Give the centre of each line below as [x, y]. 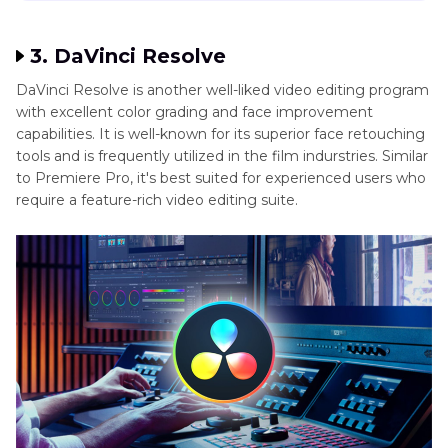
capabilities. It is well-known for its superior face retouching [220, 133]
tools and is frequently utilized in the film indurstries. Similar [222, 155]
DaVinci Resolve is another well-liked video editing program [222, 89]
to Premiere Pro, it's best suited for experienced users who [221, 177]
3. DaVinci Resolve [128, 55]
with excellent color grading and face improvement [194, 111]
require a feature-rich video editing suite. [157, 199]
